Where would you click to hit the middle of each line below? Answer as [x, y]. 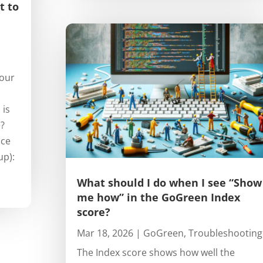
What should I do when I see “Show [169, 182]
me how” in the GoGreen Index [158, 197]
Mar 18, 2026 [105, 233]
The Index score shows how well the [156, 252]
